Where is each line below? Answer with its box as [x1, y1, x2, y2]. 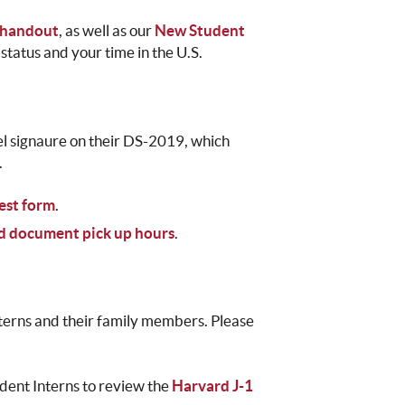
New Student [155, 22, 246, 40]
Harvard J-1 [172, 377, 254, 395]
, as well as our [59, 22, 155, 40]
